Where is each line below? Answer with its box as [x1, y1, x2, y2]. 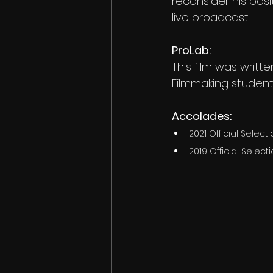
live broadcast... [172, 10, 250, 26]
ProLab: [172, 43, 211, 58]
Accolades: [172, 108, 232, 124]
